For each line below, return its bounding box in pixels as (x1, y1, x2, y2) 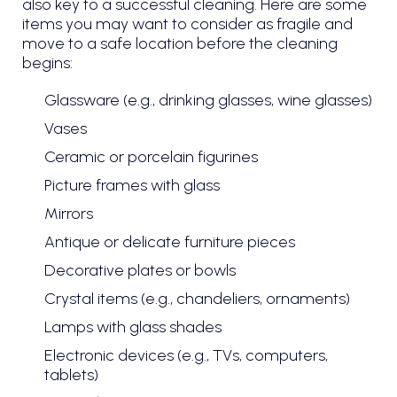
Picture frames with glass (44, 175, 220, 195)
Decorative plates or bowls (44, 260, 236, 280)
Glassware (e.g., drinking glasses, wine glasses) (44, 90, 372, 110)
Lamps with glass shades (44, 316, 222, 337)
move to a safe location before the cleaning (22, 34, 338, 54)
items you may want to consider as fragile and (22, 14, 353, 35)
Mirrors (44, 203, 93, 223)
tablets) (44, 364, 98, 385)
